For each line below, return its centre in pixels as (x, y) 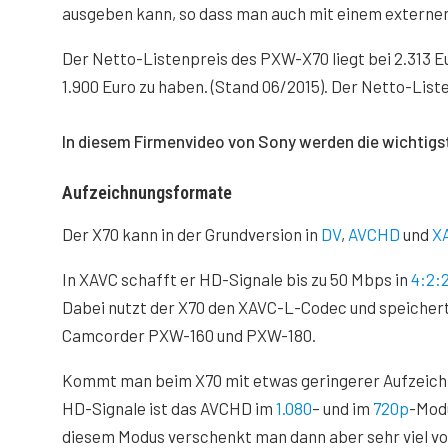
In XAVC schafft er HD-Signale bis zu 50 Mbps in (236, 279)
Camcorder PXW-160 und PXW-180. (189, 335)
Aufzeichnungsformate (147, 192)
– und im (342, 408)
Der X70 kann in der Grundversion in (191, 234)
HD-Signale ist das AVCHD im (169, 408)
